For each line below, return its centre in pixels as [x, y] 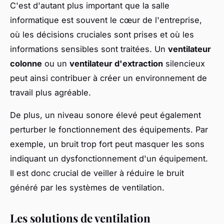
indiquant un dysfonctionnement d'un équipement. [109, 158]
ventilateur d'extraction [116, 63]
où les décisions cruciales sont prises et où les [102, 34]
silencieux [184, 63]
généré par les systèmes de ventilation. [87, 187]
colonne [26, 63]
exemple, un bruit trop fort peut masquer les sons [107, 144]
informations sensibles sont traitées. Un [89, 49]
